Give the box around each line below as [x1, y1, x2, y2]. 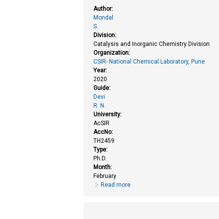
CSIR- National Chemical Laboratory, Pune [93, 58, 205, 65]
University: [93, 110, 124, 118]
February [93, 172, 117, 179]
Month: [93, 163, 114, 171]
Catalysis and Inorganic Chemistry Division [93, 40, 210, 47]
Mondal [93, 14, 114, 21]
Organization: [93, 49, 132, 56]
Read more [101, 181, 131, 188]
